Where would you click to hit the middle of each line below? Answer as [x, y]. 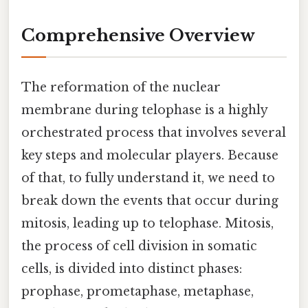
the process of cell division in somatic [139, 246]
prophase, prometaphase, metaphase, [137, 291]
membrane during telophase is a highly [144, 110]
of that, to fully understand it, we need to [148, 178]
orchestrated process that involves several [154, 132]
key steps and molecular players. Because [150, 155]
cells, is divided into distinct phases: [132, 268]
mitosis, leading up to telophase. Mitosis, [147, 223]
